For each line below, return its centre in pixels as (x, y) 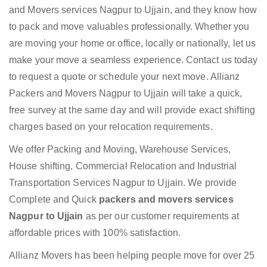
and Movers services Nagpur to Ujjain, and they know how (133, 10)
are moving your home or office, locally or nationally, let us (133, 44)
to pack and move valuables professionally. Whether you (129, 27)
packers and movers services (166, 200)
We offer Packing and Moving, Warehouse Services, (120, 150)
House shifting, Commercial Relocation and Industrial (123, 166)
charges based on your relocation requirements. (111, 127)
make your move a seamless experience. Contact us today (133, 60)
